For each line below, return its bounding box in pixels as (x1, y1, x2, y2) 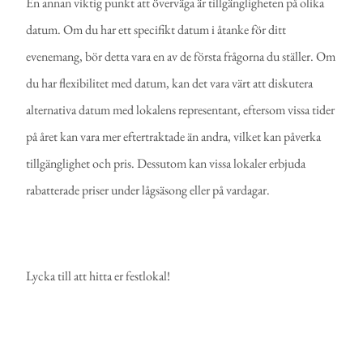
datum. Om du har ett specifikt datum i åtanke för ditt (26, 21, 287, 39)
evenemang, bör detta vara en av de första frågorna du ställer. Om (26, 48, 336, 66)
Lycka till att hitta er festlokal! (26, 267, 171, 285)
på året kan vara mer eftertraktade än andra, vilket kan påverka (26, 128, 322, 146)
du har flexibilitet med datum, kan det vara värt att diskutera (26, 75, 314, 92)
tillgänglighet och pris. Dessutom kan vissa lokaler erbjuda (26, 155, 306, 173)
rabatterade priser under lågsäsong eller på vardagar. (26, 181, 271, 199)
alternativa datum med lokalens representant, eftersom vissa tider (26, 101, 335, 119)
